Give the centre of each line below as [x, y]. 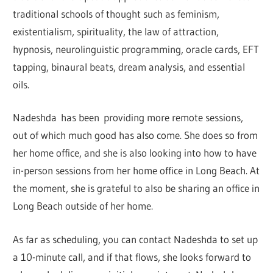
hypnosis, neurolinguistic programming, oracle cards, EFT [136, 49]
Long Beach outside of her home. [83, 206]
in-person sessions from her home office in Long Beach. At [136, 171]
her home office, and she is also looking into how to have [135, 153]
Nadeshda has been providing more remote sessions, [128, 118]
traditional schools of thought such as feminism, [116, 13]
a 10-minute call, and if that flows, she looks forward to [132, 257]
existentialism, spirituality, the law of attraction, [116, 31]
